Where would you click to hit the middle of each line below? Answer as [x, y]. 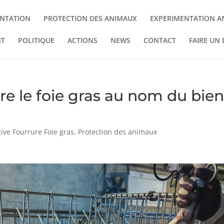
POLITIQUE [36, 40]
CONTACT [159, 40]
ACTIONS [82, 40]
